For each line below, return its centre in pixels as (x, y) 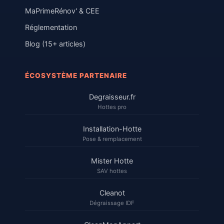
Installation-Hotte (112, 129)
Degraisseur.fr (112, 97)
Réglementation (51, 27)
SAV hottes (112, 171)
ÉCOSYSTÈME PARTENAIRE (76, 76)
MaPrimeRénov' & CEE (62, 11)
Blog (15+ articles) (55, 44)
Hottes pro (112, 107)
